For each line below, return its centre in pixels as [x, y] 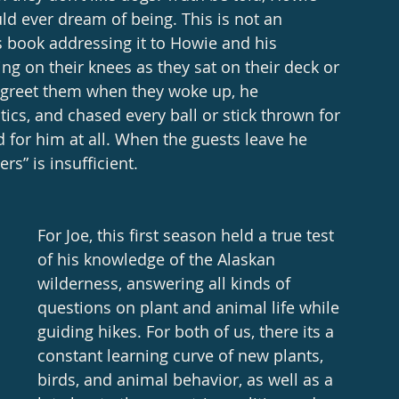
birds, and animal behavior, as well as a [187, 379]
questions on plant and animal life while [191, 307]
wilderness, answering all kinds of [166, 283]
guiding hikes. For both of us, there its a [188, 331]
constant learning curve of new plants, [183, 355]
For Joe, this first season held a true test [188, 235]
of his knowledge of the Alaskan [159, 259]
